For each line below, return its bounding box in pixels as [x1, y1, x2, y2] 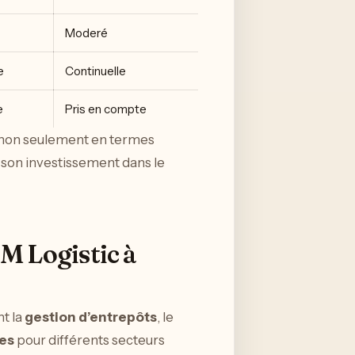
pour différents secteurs [14, 331, 165, 348]
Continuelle [65, 63, 126, 79]
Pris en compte [65, 101, 147, 117]
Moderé [65, 25, 108, 41]
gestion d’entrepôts [25, 308, 157, 325]
